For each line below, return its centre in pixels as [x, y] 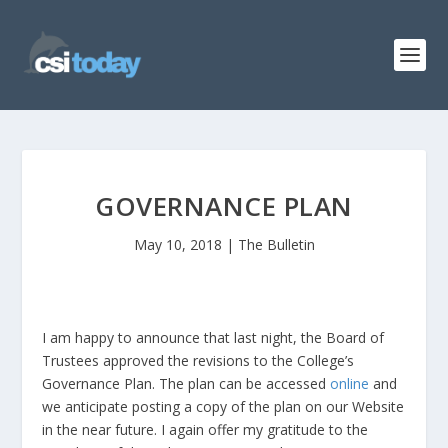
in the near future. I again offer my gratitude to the [205, 429]
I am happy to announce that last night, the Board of [213, 337]
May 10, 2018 [177, 244]
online [350, 383]
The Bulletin [276, 244]
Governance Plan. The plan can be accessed [186, 383]
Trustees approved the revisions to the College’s [198, 360]
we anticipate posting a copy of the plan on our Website [223, 406]
